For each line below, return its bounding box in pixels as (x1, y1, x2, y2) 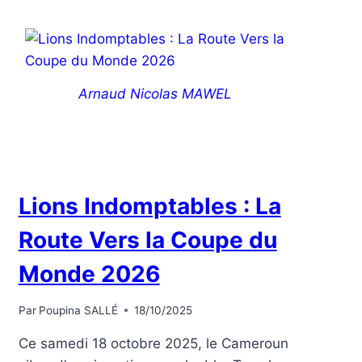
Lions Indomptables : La (18, 192, 281, 221)
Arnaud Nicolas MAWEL (78, 86, 233, 103)
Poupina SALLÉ (38, 303, 118, 317)
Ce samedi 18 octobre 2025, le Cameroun (18, 335, 288, 351)
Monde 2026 (18, 260, 160, 288)
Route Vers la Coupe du (18, 226, 277, 255)
